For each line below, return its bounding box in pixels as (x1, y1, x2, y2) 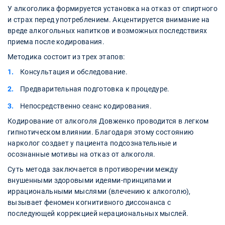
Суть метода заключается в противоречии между (8, 165, 178, 173)
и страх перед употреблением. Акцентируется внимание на (8, 15, 210, 24)
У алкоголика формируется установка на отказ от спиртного (8, 4, 217, 13)
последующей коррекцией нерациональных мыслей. (8, 209, 189, 217)
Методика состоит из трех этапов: (8, 52, 125, 61)
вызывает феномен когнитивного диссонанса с (8, 198, 171, 206)
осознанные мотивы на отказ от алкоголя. (8, 150, 156, 158)
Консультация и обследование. (20, 67, 128, 76)
